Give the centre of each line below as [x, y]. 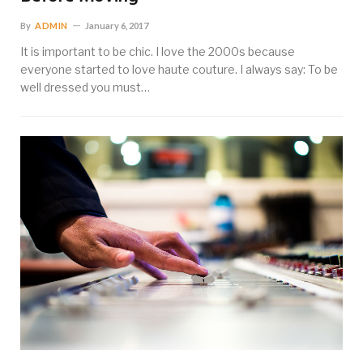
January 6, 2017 [116, 25]
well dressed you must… [85, 87]
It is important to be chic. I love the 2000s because [158, 51]
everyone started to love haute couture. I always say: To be [179, 69]
